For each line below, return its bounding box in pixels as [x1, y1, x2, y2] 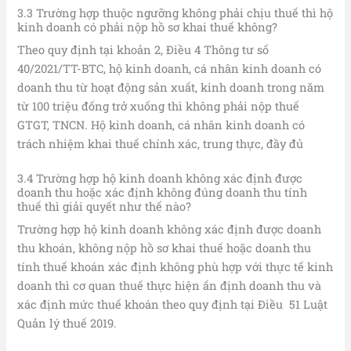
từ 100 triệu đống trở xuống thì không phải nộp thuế [17, 98, 300, 114]
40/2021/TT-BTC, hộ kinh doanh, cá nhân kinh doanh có [17, 60, 322, 76]
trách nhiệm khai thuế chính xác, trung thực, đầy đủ [17, 136, 304, 151]
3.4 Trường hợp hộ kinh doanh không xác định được [17, 171, 303, 186]
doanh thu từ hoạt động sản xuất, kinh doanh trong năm [17, 79, 325, 95]
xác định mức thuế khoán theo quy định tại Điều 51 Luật [17, 297, 328, 313]
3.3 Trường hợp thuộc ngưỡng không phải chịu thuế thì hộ [17, 5, 334, 20]
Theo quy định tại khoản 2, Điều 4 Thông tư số [17, 42, 270, 57]
